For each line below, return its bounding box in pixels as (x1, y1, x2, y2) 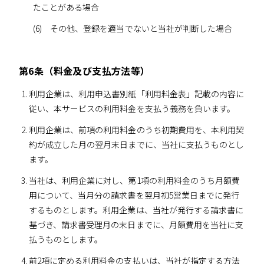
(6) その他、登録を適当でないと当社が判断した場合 (32, 22, 233, 34)
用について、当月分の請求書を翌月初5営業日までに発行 (28, 189, 240, 202)
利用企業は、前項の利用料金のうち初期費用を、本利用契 (28, 124, 245, 136)
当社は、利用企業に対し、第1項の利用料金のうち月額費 (28, 174, 240, 187)
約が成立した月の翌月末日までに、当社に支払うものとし (28, 138, 245, 151)
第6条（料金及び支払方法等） (19, 63, 150, 78)
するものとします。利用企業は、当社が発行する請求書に (28, 204, 244, 216)
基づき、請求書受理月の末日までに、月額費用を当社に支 (28, 219, 244, 231)
